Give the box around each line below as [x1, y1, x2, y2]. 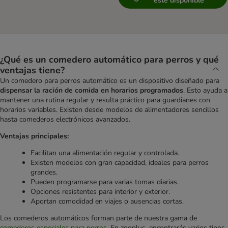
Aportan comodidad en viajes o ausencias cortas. [31, 196, 184, 207]
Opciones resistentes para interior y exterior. [31, 187, 170, 197]
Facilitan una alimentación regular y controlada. [31, 148, 179, 158]
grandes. [31, 167, 58, 178]
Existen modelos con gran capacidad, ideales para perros [31, 158, 209, 168]
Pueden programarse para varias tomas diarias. [31, 177, 179, 187]
